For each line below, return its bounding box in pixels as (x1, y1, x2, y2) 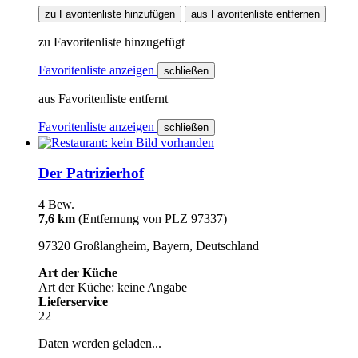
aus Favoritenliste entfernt (38, 91, 168, 105)
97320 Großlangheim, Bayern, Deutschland (38, 238, 259, 253)
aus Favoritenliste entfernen (191, 7, 320, 20)
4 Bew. (38, 197, 74, 211)
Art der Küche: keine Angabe (38, 280, 187, 294)
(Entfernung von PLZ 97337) (78, 211, 227, 225)
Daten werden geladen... (38, 336, 161, 350)
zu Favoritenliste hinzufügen (45, 7, 175, 20)
